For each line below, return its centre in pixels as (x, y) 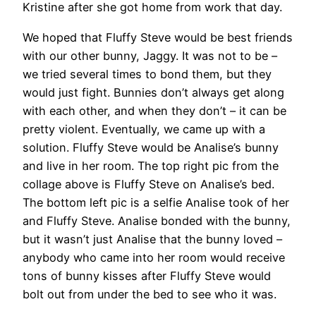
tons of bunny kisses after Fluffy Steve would (147, 275)
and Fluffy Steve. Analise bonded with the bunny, (157, 220)
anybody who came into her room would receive (154, 257)
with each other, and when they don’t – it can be (154, 110)
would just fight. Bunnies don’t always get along (153, 92)
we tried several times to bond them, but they (147, 74)
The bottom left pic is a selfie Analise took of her (156, 202)
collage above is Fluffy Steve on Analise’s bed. (148, 184)
